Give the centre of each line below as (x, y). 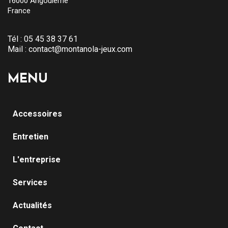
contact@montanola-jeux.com (80, 49)
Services (30, 182)
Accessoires (37, 113)
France (19, 10)
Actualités (32, 205)
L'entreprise (37, 159)
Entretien (31, 136)
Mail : (18, 49)
